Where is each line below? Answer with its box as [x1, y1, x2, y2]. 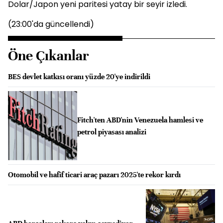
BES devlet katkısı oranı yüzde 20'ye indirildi [8, 72, 150, 82]
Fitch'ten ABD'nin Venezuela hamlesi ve [77, 115, 203, 124]
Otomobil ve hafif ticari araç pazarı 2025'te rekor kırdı [8, 170, 181, 180]
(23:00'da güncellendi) [8, 18, 94, 30]
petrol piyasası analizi [77, 127, 146, 136]
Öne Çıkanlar [8, 47, 89, 65]
